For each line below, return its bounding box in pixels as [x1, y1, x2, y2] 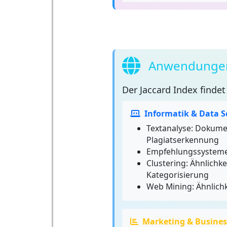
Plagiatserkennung [146, 134, 219, 145]
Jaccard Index [139, 84, 198, 96]
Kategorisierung [146, 169, 209, 180]
